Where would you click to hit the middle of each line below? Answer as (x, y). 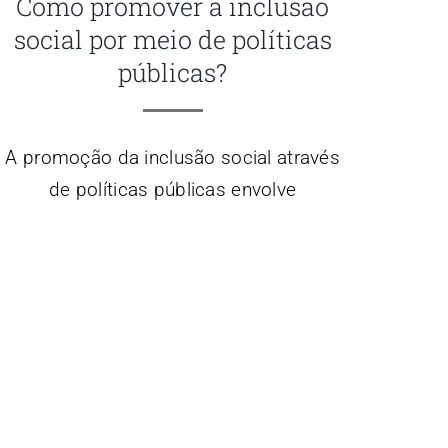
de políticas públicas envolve (173, 189)
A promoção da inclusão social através (172, 157)
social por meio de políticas (172, 39)
